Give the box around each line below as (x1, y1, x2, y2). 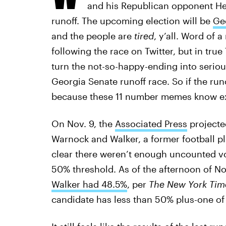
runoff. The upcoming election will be (51, 15, 213, 26)
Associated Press (115, 118, 187, 129)
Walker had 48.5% (51, 179, 127, 190)
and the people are (51, 30, 134, 41)
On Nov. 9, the (51, 118, 115, 129)
